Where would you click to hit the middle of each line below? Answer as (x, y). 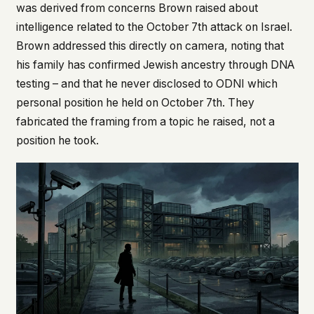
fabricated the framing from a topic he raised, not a (145, 121)
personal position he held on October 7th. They (135, 102)
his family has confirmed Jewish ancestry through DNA (155, 64)
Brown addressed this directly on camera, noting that (150, 46)
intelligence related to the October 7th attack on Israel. (154, 27)
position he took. (57, 140)
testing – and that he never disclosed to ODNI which (146, 83)
